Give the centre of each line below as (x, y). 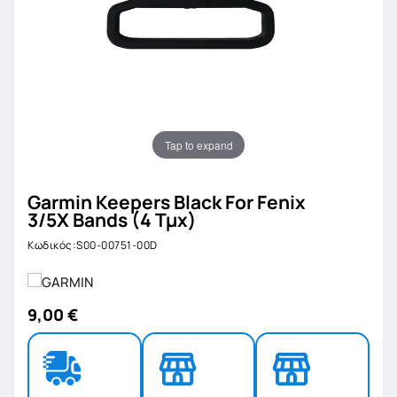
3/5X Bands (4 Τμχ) (112, 220)
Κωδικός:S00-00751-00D (93, 245)
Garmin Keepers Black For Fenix (167, 202)
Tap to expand (198, 144)
